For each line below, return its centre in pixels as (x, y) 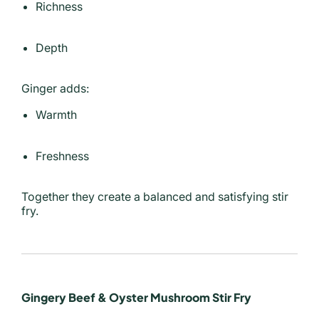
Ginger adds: (55, 88)
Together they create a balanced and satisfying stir (155, 196)
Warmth (56, 114)
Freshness (62, 156)
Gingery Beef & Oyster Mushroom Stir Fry (136, 297)
